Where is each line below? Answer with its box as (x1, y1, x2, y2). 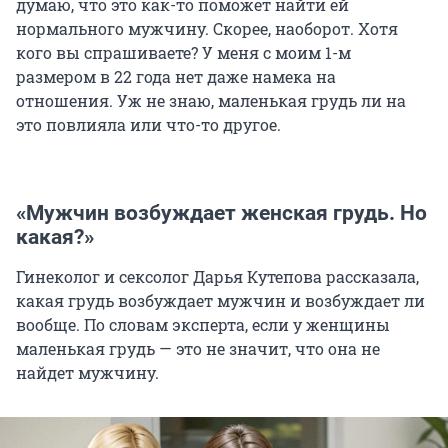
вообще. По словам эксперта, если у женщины (16, 314, 390, 336)
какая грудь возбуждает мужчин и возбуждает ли (16, 290, 425, 312)
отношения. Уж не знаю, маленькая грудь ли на (16, 90, 406, 112)
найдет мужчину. (16, 362, 159, 384)
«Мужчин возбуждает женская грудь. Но (16, 201, 427, 226)
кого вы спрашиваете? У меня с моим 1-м (16, 42, 351, 64)
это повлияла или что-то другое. (16, 114, 281, 136)
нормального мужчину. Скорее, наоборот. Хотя (16, 18, 398, 40)
